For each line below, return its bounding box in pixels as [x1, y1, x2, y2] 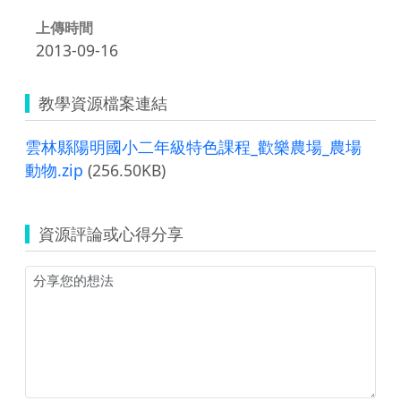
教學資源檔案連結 [38, 91, 167, 114]
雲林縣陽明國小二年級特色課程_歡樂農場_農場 [25, 135, 362, 158]
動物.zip [25, 158, 83, 181]
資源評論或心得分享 [38, 222, 183, 244]
